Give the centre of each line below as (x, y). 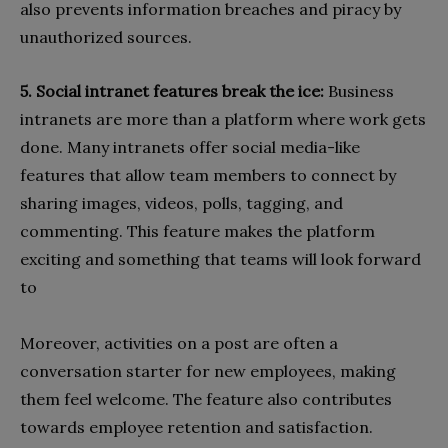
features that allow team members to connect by (208, 174)
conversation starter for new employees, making (208, 370)
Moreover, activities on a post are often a (179, 342)
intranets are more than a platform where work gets (223, 118)
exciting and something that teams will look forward (220, 258)
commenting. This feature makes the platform (197, 230)
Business (361, 90)
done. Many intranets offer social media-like (190, 146)
